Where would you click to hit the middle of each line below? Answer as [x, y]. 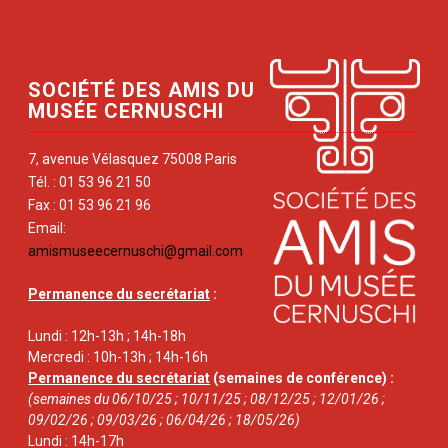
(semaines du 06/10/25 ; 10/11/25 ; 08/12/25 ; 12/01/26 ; [207, 398]
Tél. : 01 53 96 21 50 [90, 181]
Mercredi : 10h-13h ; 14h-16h [118, 356]
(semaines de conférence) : [302, 377]
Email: [47, 227]
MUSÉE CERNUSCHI [126, 110]
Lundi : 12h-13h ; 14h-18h [107, 335]
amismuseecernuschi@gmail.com [136, 250]
